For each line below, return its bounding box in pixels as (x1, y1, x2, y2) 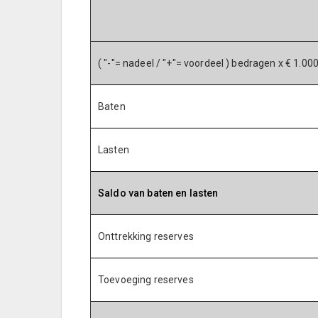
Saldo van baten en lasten (98, 187, 219, 199)
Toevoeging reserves (98, 274, 194, 285)
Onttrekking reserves (98, 231, 194, 242)
